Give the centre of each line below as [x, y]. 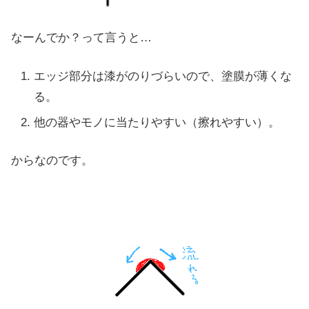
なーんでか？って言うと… [81, 38]
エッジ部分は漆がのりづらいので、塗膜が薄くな [162, 76]
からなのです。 [52, 161]
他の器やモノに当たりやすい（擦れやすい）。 [157, 122]
